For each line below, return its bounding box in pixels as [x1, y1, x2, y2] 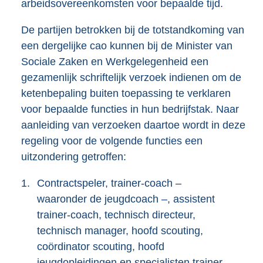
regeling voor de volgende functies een [21, 134, 203, 147]
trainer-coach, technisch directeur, [37, 208, 195, 221]
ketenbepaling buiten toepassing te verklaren [21, 87, 231, 99]
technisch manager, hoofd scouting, [37, 224, 203, 237]
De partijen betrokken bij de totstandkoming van [21, 23, 244, 36]
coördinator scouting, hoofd [37, 240, 164, 252]
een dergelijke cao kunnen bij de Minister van [21, 39, 232, 52]
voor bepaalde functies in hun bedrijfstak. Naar [21, 103, 239, 115]
